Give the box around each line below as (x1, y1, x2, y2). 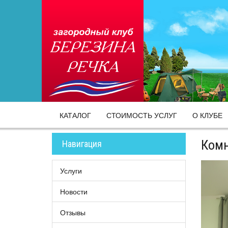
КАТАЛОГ (60, 110, 91, 120)
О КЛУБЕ (192, 110, 222, 120)
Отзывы (60, 207, 85, 217)
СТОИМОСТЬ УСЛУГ (106, 110, 177, 120)
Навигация (62, 138, 102, 149)
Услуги (60, 165, 82, 176)
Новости (60, 186, 88, 196)
